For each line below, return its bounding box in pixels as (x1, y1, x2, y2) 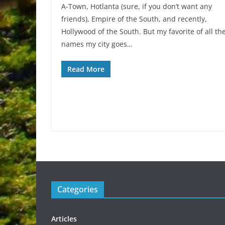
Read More (67, 64, 104, 74)
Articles (51, 214, 77, 224)
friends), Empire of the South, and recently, (61, 14, 207, 24)
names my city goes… (61, 39, 133, 49)
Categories (57, 184, 98, 195)
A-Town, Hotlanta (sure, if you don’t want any (61, 2, 212, 12)
